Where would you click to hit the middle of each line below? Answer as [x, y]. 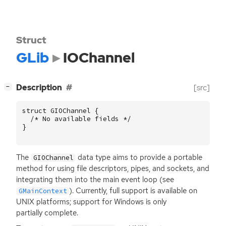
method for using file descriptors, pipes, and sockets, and [113, 168]
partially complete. [47, 213]
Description [39, 88]
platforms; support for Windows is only [100, 202]
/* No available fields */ [81, 119]
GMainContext [43, 191]
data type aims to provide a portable [139, 157]
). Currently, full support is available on [133, 190]
